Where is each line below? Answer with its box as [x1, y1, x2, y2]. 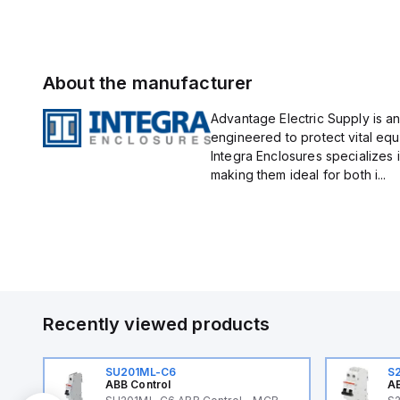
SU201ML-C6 [104, 365, 177, 379]
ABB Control [104, 378, 171, 391]
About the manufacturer [43, 72, 254, 94]
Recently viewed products [43, 313, 271, 335]
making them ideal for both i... [210, 167, 387, 182]
